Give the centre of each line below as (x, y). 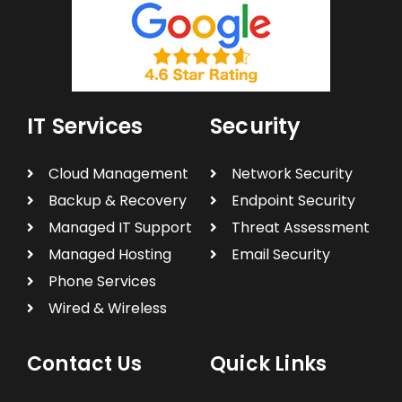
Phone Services (102, 281)
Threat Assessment (300, 227)
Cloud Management (118, 173)
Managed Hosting (109, 254)
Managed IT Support (120, 227)
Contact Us (84, 363)
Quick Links (269, 363)
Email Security (280, 254)
